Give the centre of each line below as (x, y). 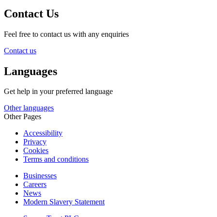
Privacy (35, 142)
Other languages (29, 108)
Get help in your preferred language (58, 92)
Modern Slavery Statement (64, 202)
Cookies (36, 151)
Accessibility (43, 133)
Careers (35, 185)
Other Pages (23, 117)
